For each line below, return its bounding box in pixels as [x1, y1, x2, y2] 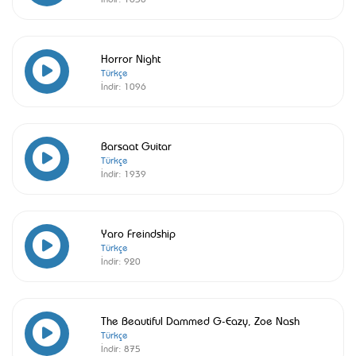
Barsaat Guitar [101, 137, 172, 153]
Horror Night [101, 50, 161, 65]
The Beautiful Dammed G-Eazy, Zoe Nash [101, 312, 300, 327]
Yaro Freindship [101, 225, 176, 240]
